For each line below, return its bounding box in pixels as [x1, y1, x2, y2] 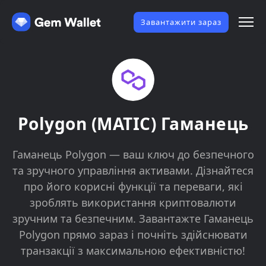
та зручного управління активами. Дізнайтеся [12, 163, 254, 178]
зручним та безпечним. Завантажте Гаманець [12, 211, 254, 226]
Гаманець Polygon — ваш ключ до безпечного [12, 147, 254, 161]
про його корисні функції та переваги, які [23, 179, 243, 194]
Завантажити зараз [141, 16, 221, 27]
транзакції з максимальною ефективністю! [21, 243, 245, 258]
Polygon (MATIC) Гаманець [17, 112, 249, 135]
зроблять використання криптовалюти [30, 195, 236, 210]
